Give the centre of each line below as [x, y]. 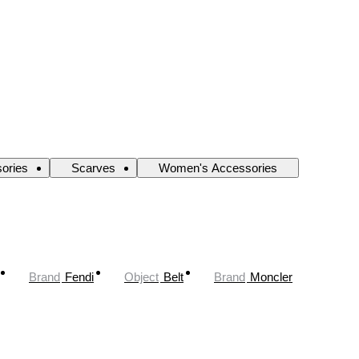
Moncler [271, 276]
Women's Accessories [218, 168]
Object [141, 276]
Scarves [93, 168]
